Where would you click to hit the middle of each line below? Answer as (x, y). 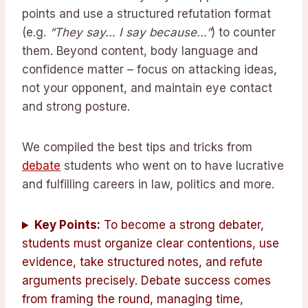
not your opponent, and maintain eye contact (147, 88)
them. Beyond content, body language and (140, 51)
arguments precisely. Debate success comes (146, 281)
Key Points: (68, 225)
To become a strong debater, (183, 225)
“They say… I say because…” (130, 33)
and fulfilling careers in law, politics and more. (148, 185)
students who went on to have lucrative (172, 166)
